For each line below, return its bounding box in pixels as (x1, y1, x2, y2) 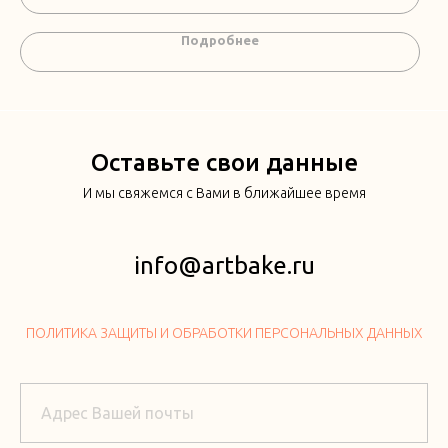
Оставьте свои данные (90, 149, 358, 177)
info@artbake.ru (133, 252, 315, 280)
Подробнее (181, 33, 259, 48)
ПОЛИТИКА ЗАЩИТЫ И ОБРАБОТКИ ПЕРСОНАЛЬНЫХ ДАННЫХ (25, 325, 423, 342)
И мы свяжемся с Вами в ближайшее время (82, 185, 366, 202)
